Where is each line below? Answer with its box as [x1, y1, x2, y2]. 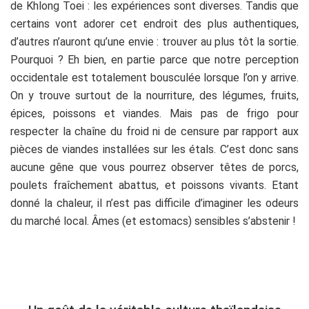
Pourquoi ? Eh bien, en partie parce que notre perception [10, 53, 299, 67]
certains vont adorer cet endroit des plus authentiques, [10, 17, 299, 31]
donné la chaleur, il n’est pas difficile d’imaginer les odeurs [10, 197, 299, 210]
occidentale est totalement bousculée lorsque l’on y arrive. [10, 71, 299, 85]
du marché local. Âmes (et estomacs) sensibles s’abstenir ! [10, 215, 296, 228]
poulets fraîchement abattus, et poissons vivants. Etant [10, 179, 299, 192]
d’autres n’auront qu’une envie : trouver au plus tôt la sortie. [10, 35, 299, 49]
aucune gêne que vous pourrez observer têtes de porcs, [10, 161, 299, 175]
